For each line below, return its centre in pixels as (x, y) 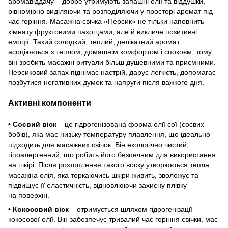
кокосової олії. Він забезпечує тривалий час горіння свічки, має (113, 219)
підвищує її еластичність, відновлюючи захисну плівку (97, 185)
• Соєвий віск (32, 124)
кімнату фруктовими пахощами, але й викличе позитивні (103, 31)
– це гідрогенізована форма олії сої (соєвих (130, 124)
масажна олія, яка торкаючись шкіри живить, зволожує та (103, 175)
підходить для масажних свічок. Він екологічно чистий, (98, 144)
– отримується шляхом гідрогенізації (131, 209)
